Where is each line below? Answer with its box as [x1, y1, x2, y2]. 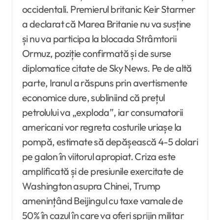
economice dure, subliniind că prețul [22, 91, 165, 104]
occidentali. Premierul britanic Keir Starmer [22, 3, 195, 16]
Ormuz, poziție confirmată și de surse [22, 47, 171, 60]
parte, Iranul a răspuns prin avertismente [22, 77, 188, 89]
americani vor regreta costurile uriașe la [22, 121, 182, 134]
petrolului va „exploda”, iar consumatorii [22, 106, 183, 119]
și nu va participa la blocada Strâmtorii [22, 32, 176, 45]
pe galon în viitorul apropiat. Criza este [22, 150, 176, 163]
